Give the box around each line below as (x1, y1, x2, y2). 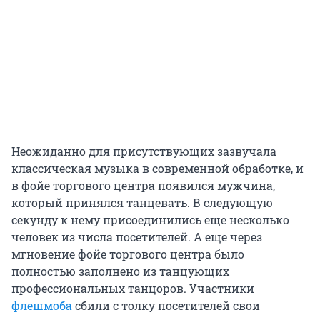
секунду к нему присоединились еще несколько (11, 211, 289, 227)
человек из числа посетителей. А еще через (11, 229, 262, 244)
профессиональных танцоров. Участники (11, 280, 254, 296)
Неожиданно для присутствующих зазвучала (11, 143, 276, 159)
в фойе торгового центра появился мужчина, (11, 177, 275, 193)
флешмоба (11, 297, 72, 313)
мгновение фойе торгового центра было (11, 246, 244, 261)
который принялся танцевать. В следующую (11, 194, 273, 210)
